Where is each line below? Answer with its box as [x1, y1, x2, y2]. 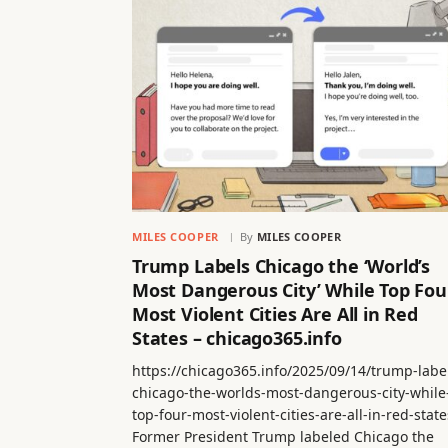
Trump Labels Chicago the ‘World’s [132, 253, 431, 278]
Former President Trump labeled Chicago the [132, 426, 434, 446]
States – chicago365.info [132, 325, 342, 350]
